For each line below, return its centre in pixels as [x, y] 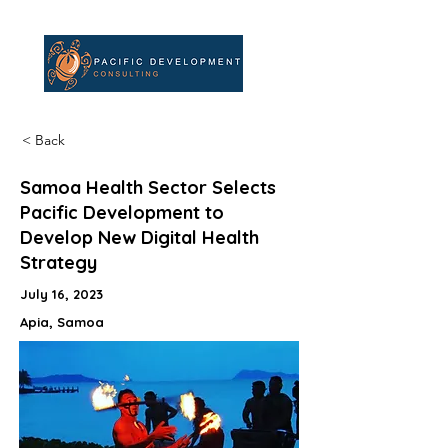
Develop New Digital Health [139, 237]
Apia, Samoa [62, 322]
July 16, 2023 [61, 294]
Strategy [58, 262]
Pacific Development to [122, 212]
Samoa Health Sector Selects [148, 187]
